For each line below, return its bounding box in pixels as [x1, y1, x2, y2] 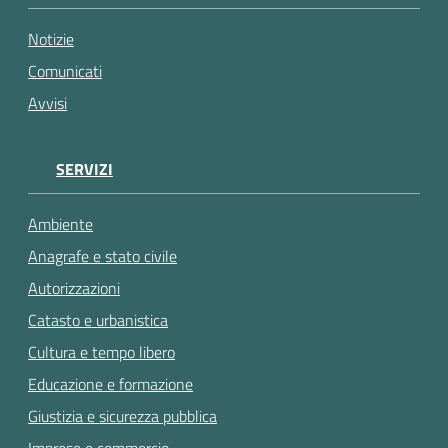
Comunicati [28, 58, 102, 83]
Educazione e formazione [28, 372, 193, 397]
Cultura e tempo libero [28, 340, 175, 365]
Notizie [28, 26, 74, 51]
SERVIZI [56, 156, 113, 181]
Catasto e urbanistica [28, 308, 168, 333]
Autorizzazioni [28, 276, 120, 301]
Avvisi [28, 90, 67, 115]
